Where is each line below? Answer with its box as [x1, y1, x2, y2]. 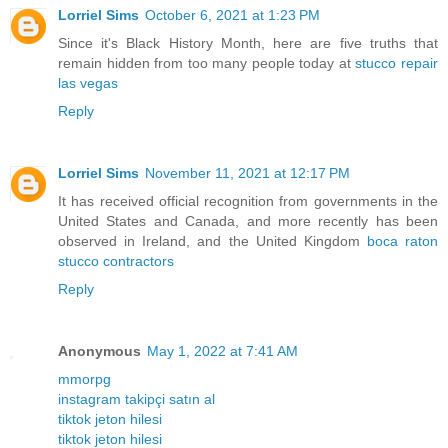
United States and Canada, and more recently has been [58, 213, 438, 230]
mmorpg [58, 371, 111, 388]
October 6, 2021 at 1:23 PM [145, 7, 320, 24]
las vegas [58, 75, 118, 92]
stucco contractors [58, 253, 174, 270]
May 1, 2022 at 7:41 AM [147, 343, 298, 360]
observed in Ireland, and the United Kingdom [58, 233, 367, 250]
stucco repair [355, 55, 439, 72]
